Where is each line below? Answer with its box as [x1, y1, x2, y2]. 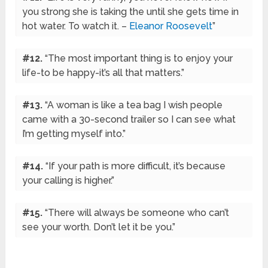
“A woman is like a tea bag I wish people [45, 99, 223, 111]
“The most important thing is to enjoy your [45, 53, 233, 65]
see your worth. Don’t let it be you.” [22, 221, 176, 233]
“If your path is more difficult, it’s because [45, 160, 226, 172]
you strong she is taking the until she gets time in [22, 6, 239, 18]
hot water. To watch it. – [22, 20, 130, 32]
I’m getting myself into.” [22, 128, 126, 140]
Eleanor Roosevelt [129, 20, 213, 32]
